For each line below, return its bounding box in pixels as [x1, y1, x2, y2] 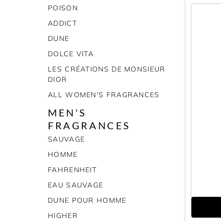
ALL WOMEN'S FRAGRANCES [48, 90, 160, 99]
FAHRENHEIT [48, 165, 97, 174]
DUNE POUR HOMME [48, 196, 127, 205]
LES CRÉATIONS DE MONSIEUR [48, 65, 166, 74]
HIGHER [48, 211, 78, 220]
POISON [48, 3, 78, 12]
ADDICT [48, 19, 77, 28]
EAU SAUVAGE [48, 181, 104, 189]
